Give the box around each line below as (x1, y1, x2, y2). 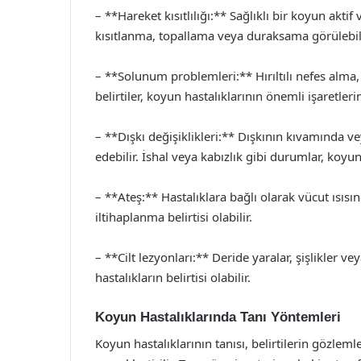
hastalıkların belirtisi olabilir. (95, 269, 251, 285)
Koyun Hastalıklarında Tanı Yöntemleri (95, 309, 341, 325)
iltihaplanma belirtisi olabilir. (95, 209, 252, 225)
